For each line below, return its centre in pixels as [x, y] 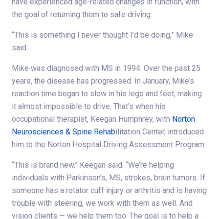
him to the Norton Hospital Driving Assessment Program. [109, 144]
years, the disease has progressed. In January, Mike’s [103, 81]
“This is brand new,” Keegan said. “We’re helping [93, 165]
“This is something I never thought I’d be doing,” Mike [102, 35]
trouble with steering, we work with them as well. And [102, 203]
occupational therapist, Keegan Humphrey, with [92, 119]
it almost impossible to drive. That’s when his [89, 106]
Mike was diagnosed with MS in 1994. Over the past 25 [106, 68]
